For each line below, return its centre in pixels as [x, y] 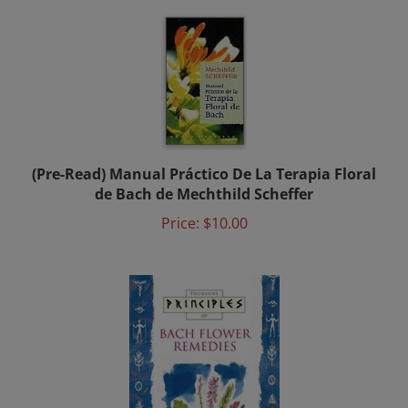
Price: [180, 210]
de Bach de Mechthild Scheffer [204, 181]
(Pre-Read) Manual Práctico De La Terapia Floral [204, 161]
